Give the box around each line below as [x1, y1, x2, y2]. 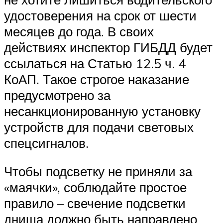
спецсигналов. [4, 134, 89, 151]
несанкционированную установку [4, 103, 201, 119]
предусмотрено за [4, 87, 111, 103]
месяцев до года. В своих [4, 23, 154, 39]
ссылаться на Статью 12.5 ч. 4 [4, 55, 186, 71]
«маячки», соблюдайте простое [4, 179, 187, 196]
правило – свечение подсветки [4, 195, 186, 212]
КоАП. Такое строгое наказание [4, 71, 189, 87]
